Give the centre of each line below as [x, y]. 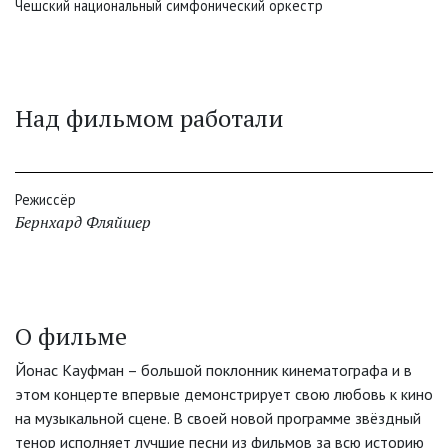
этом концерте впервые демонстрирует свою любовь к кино [224, 394]
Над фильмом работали [149, 118]
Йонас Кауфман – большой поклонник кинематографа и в [213, 370]
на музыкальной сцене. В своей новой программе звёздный [218, 418]
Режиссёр [45, 200]
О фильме [71, 336]
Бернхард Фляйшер [83, 222]
